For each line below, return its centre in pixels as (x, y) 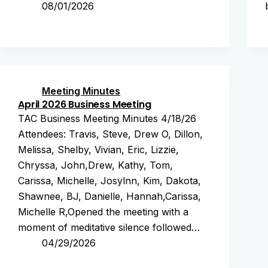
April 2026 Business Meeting (85, 104)
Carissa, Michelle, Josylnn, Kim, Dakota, (109, 181)
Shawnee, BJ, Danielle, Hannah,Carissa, (109, 196)
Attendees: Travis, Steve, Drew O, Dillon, (110, 134)
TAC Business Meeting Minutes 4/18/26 (107, 118)
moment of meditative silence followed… (109, 227)
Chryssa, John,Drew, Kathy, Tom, (95, 165)
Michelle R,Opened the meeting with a (103, 212)
